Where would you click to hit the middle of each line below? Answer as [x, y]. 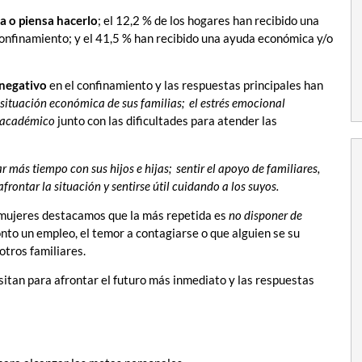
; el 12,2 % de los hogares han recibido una [208, 20]
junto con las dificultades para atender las [166, 121]
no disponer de [265, 215]
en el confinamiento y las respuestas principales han [186, 85]
